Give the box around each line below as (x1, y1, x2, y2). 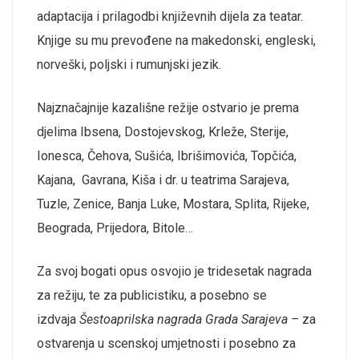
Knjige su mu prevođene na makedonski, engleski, (37, 32, 316, 48)
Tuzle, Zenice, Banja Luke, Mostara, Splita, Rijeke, (37, 196, 309, 212)
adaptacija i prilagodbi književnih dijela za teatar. (37, 8, 303, 24)
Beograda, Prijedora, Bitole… (37, 220, 193, 236)
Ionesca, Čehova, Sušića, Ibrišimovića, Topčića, (37, 147, 296, 163)
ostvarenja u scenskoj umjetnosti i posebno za (37, 335, 296, 351)
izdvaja (37, 311, 79, 327)
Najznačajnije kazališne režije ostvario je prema (37, 99, 299, 115)
